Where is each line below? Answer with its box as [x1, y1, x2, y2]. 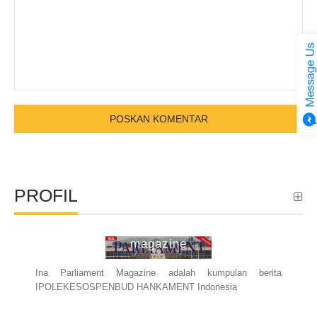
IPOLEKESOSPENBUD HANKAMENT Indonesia [35, 282, 237, 293]
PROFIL [14, 185, 78, 206]
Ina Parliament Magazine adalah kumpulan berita [35, 267, 282, 279]
